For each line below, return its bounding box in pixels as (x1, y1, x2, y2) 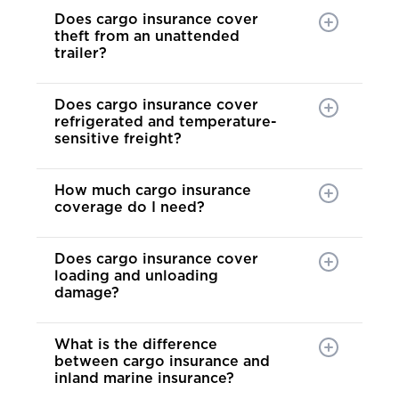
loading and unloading (54, 269, 218, 284)
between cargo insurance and (54, 354, 270, 370)
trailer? (54, 46, 107, 61)
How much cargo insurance (54, 183, 251, 199)
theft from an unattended (54, 29, 240, 45)
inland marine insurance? (54, 371, 234, 387)
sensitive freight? (54, 132, 182, 147)
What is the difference (54, 338, 217, 353)
